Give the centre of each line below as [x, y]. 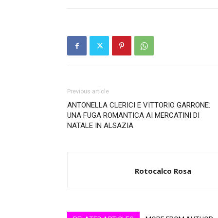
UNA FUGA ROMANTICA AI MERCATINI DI [133, 115]
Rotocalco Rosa [163, 171]
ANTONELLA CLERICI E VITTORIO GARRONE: [139, 105]
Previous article [88, 91]
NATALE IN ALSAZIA [100, 126]
